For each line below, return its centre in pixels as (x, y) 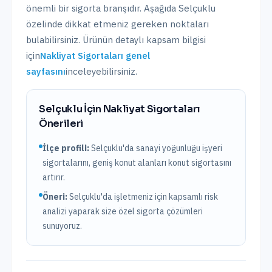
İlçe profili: (66, 148)
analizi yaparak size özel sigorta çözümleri (123, 211)
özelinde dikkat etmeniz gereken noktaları (117, 24)
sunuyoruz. (62, 226)
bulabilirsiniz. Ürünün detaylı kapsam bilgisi (116, 40)
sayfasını (46, 71)
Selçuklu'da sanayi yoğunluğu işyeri (157, 148)
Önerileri (61, 124)
